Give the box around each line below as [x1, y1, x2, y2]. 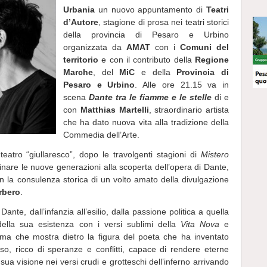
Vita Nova [180, 219, 219, 229]
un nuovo [98, 5, 135, 14]
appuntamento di [138, 5, 207, 14]
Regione [191, 55, 229, 64]
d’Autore [63, 17, 98, 27]
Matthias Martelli [80, 105, 149, 114]
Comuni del [180, 42, 229, 52]
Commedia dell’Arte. [63, 130, 139, 139]
